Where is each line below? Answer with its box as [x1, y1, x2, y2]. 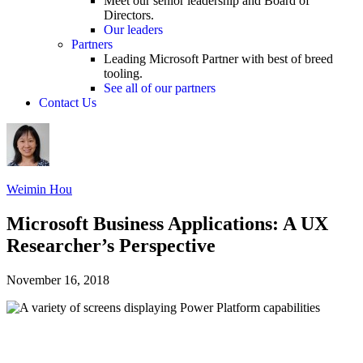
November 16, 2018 [6, 272, 109, 287]
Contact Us [39, 95, 96, 109]
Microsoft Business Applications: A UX [6, 212, 328, 234]
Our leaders [104, 22, 163, 36]
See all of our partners [104, 80, 216, 95]
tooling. [104, 66, 143, 80]
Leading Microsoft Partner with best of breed [104, 51, 333, 66]
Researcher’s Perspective [6, 234, 216, 256]
